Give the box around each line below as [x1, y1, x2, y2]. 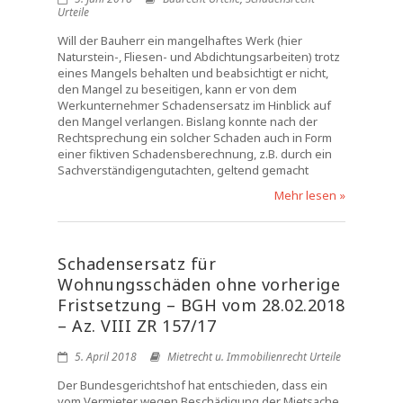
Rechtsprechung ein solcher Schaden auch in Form [58, 130, 332, 146]
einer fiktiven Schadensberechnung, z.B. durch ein [58, 146, 332, 162]
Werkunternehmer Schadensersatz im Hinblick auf [58, 97, 331, 113]
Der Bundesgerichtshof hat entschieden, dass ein [58, 377, 327, 393]
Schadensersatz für [58, 253, 216, 274]
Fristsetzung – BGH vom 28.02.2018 [58, 294, 345, 316]
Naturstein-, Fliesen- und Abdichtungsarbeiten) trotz [58, 49, 340, 65]
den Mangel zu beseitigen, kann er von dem [58, 81, 297, 97]
